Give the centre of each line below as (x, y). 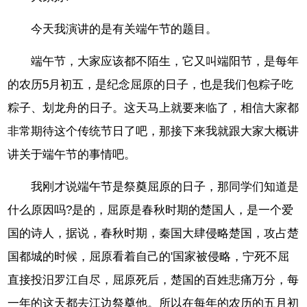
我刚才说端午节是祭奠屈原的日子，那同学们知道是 (165, 186)
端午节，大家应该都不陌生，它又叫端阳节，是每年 (165, 61)
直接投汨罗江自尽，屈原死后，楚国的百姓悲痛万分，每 (153, 280)
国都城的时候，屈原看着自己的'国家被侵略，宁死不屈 (149, 256)
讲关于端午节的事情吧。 (72, 154)
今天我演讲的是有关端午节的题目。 (124, 29)
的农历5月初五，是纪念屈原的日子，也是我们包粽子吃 (151, 84)
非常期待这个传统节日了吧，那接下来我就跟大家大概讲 (153, 131)
